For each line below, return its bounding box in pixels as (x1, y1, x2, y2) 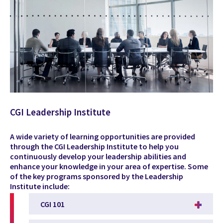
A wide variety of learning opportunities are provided (10, 131, 195, 141)
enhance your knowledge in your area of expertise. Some (10, 161, 208, 171)
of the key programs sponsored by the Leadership (10, 171, 183, 181)
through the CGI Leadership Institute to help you (10, 141, 179, 151)
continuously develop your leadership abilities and (10, 151, 186, 161)
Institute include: (10, 181, 70, 191)
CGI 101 (40, 199, 65, 209)
